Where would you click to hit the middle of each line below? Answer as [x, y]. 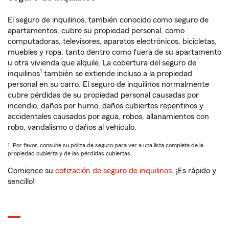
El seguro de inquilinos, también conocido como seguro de [108, 20]
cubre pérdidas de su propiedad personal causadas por [103, 95]
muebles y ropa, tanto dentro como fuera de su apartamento [114, 52]
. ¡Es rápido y [194, 171]
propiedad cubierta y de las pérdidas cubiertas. [70, 154]
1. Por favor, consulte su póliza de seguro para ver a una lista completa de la [106, 145]
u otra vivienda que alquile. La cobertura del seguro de [102, 63]
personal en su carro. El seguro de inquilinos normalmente [108, 85]
